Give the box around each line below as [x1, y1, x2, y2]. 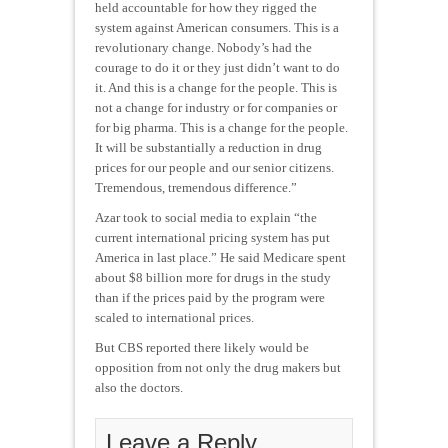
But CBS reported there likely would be [95, 339, 309, 355]
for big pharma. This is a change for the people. [95, 119, 348, 135]
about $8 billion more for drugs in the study [95, 269, 331, 285]
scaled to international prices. [95, 309, 254, 325]
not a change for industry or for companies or [95, 99, 337, 115]
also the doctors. [95, 379, 183, 395]
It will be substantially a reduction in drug [95, 139, 322, 155]
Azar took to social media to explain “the [95, 209, 317, 225]
